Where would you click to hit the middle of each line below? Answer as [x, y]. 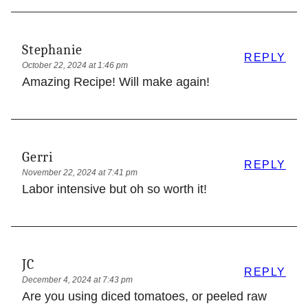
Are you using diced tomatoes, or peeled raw [144, 296]
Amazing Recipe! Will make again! [116, 81]
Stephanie [53, 49]
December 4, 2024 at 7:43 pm [77, 279]
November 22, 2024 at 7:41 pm [80, 172]
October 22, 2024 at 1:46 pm [75, 65]
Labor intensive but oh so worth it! [114, 189]
